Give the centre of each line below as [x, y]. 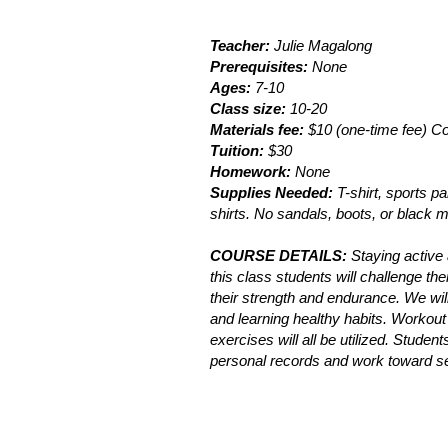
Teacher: [240, 45]
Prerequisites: [259, 66]
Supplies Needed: [273, 192]
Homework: [252, 171]
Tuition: [239, 150]
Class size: [248, 108]
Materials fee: [257, 129]
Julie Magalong [321, 45]
